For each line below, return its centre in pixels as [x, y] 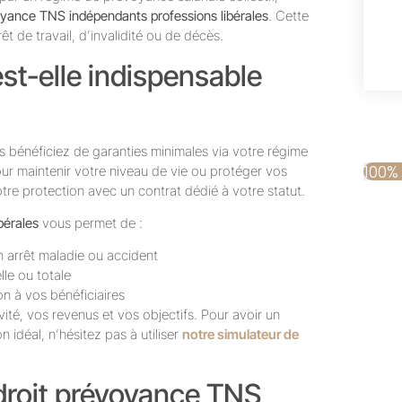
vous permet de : [91, 223]
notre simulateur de [240, 335]
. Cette [288, 16]
